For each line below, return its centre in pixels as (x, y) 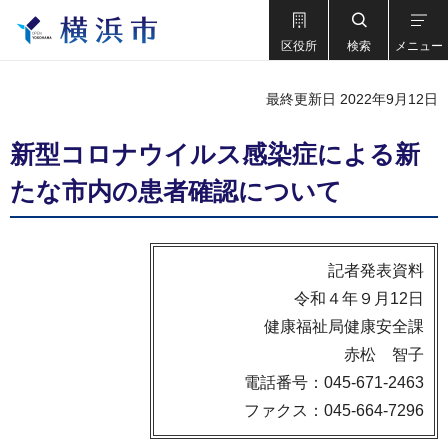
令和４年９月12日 (359, 298)
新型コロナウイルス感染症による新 (215, 154)
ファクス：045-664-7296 (334, 410)
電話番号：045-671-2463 (334, 382)
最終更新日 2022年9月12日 (352, 99)
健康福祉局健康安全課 (344, 326)
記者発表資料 (376, 270)
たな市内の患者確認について (176, 191)
